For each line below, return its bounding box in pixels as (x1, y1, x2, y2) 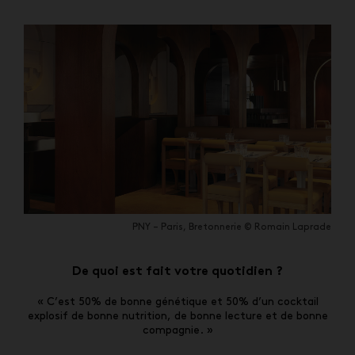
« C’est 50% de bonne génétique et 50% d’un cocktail (36, 296, 319, 307)
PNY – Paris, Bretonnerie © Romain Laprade (132, 223, 331, 232)
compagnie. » (142, 325, 213, 336)
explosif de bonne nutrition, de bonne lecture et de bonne (27, 311, 328, 322)
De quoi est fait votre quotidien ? (72, 266, 283, 279)
